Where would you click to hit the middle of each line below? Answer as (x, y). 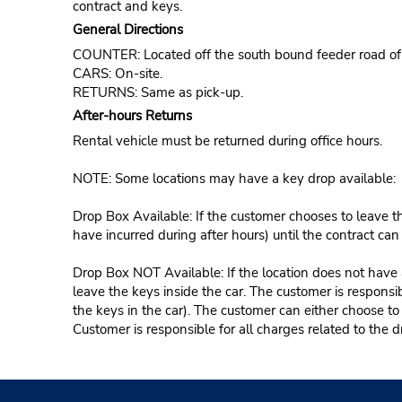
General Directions (127, 29)
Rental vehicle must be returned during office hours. (227, 140)
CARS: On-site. (117, 73)
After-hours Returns (132, 115)
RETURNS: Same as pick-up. (157, 92)
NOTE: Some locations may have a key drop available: (234, 178)
